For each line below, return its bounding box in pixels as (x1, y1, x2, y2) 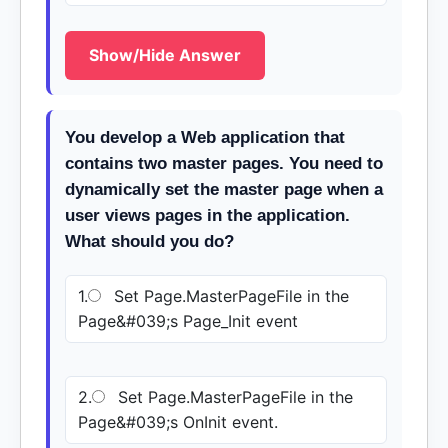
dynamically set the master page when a (65, 180, 383, 199)
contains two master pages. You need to (65, 154, 383, 173)
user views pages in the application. (65, 206, 350, 225)
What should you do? (65, 232, 234, 251)
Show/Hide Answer (89, 45, 241, 65)
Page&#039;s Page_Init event (78, 311, 298, 331)
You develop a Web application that (65, 128, 345, 147)
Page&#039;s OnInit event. (78, 412, 278, 432)
